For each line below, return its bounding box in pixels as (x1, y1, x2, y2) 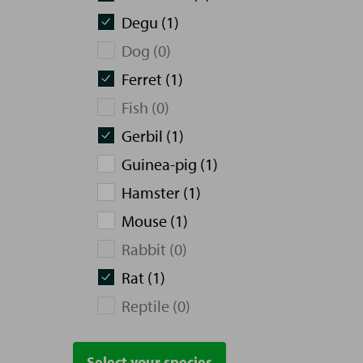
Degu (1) (122, 12, 179, 32)
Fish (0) (122, 97, 169, 117)
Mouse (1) (122, 211, 188, 231)
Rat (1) (122, 267, 165, 288)
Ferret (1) (122, 69, 183, 89)
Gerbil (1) (122, 126, 184, 146)
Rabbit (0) (122, 239, 187, 259)
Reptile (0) (122, 296, 190, 316)
